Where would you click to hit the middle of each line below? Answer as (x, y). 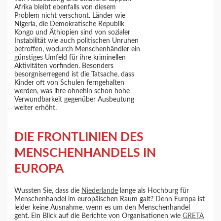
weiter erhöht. (36, 108)
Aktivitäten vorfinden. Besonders (64, 66)
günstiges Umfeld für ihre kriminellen (70, 58)
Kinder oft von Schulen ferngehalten (70, 83)
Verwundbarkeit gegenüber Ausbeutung (74, 100)
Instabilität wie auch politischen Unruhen (77, 41)
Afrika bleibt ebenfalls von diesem (65, 8)
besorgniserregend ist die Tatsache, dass (74, 75)
